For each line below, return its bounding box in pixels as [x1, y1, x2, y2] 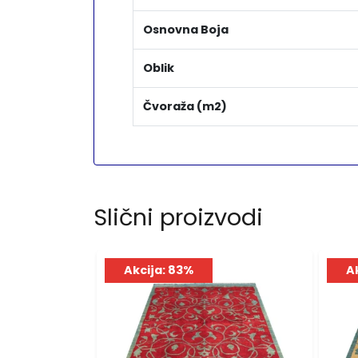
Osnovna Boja [143, 22, 229, 38]
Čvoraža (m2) [143, 98, 227, 115]
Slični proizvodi [93, 201, 263, 234]
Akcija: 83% [124, 262, 193, 279]
